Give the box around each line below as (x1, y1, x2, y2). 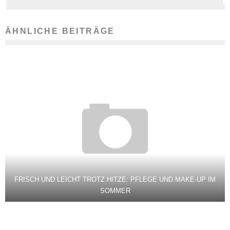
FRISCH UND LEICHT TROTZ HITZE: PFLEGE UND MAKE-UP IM (14, 176, 216, 184)
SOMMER (100, 187, 130, 195)
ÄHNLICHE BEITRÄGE (5, 27, 115, 35)
